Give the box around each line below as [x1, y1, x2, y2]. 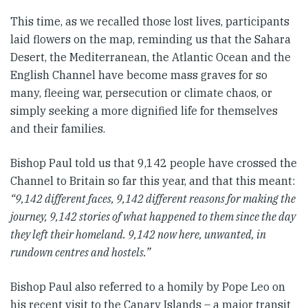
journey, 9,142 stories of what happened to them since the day [10, 209, 296, 223]
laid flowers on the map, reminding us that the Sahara [10, 32, 291, 46]
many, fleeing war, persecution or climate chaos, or [10, 85, 272, 100]
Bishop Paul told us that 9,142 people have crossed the [10, 155, 297, 170]
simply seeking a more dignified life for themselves [10, 103, 278, 118]
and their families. [10, 121, 105, 135]
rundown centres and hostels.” [10, 245, 151, 259]
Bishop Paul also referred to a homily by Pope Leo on [10, 279, 285, 294]
